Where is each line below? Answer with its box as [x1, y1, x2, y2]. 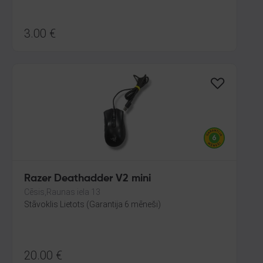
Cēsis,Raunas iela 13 [24, 187, 100, 197]
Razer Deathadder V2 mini [24, 173, 151, 184]
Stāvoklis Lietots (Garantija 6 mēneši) [24, 200, 161, 209]
